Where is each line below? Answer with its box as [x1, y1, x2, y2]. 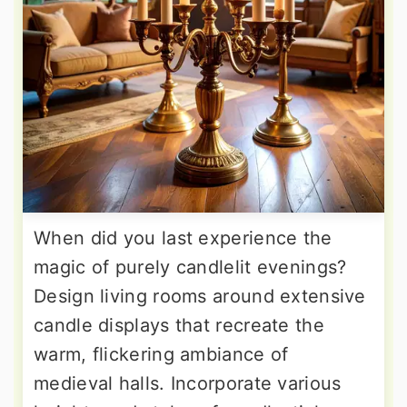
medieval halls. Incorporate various [34, 372, 342, 395]
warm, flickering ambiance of [34, 343, 289, 366]
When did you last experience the [34, 227, 333, 250]
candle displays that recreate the [34, 314, 324, 337]
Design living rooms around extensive [34, 285, 366, 308]
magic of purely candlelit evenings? [34, 256, 347, 279]
